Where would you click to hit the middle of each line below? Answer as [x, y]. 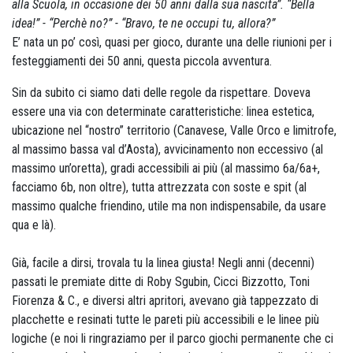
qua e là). [35, 225]
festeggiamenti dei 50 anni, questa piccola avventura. [143, 61]
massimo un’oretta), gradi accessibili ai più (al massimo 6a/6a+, [166, 168]
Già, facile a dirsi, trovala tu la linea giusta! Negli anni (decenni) [163, 263]
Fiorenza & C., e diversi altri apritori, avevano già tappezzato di [165, 301]
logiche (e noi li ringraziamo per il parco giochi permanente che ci [173, 338]
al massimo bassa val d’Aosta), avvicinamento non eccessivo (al [167, 149]
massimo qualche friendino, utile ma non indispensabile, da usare [169, 206]
